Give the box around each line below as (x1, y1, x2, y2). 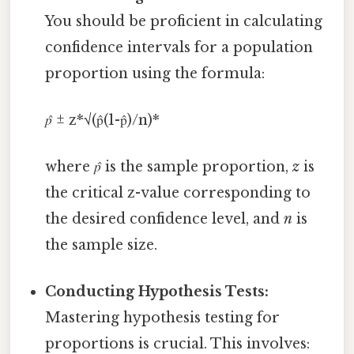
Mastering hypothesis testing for (45, 309, 281, 327)
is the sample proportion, (101, 158, 293, 176)
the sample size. (45, 236, 158, 254)
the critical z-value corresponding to (45, 184, 311, 202)
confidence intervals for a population (45, 38, 314, 56)
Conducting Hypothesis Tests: (45, 283, 269, 301)
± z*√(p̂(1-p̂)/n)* (52, 111, 160, 129)
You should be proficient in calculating (45, 12, 323, 30)
